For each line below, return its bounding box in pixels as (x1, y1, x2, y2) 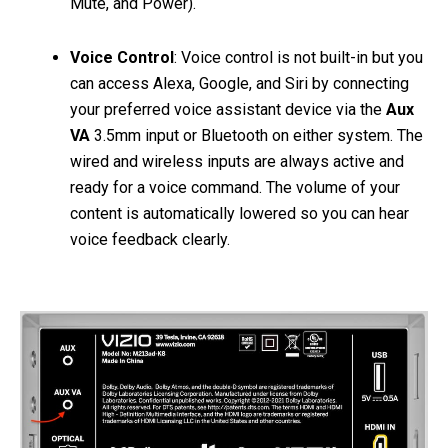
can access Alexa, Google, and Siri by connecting (70, 74, 409, 93)
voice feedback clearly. (70, 230, 230, 249)
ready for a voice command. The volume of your (70, 178, 400, 197)
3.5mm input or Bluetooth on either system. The (90, 126, 423, 145)
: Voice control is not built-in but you (174, 48, 423, 67)
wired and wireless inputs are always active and (70, 152, 404, 171)
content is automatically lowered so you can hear (70, 204, 409, 223)
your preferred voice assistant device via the (70, 100, 386, 119)
